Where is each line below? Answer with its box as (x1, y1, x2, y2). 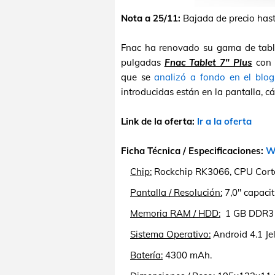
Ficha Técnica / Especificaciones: (121, 145, 266, 157)
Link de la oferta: (121, 115, 197, 127)
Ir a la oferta (197, 115, 252, 127)
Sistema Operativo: (130, 228, 211, 240)
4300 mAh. (163, 249, 212, 261)
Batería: (130, 249, 163, 261)
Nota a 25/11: (121, 12, 180, 24)
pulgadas (121, 56, 165, 68)
